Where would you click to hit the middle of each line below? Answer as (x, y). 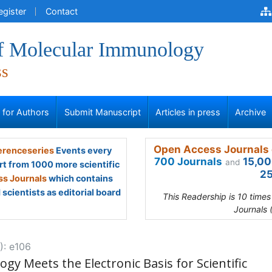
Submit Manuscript (102, 112)
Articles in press (188, 112)
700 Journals (188, 161)
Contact (62, 11)
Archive (251, 112)
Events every (83, 150)
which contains (80, 178)
